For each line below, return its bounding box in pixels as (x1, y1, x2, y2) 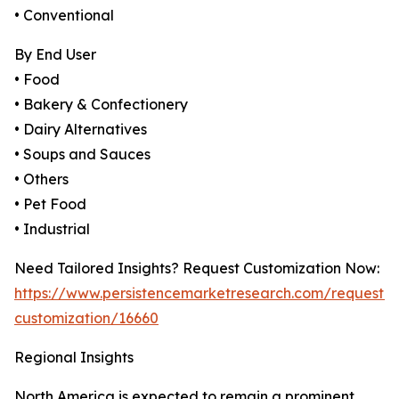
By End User (14, 45, 96, 64)
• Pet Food (14, 195, 86, 214)
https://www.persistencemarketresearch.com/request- (14, 284, 390, 303)
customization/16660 (14, 309, 159, 328)
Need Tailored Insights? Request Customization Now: (14, 259, 379, 278)
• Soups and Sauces (14, 145, 151, 164)
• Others (14, 170, 69, 189)
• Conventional (14, 6, 114, 25)
